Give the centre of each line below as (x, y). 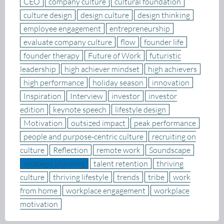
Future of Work (114, 56)
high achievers (172, 69)
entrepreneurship (140, 29)
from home (39, 191)
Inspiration (42, 96)
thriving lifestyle (81, 177)
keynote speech (80, 110)
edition (32, 110)
